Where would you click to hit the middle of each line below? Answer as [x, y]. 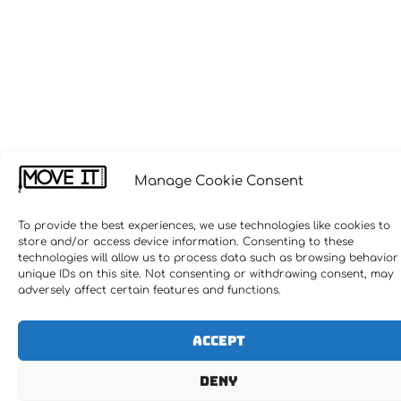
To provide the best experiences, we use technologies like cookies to [204, 226]
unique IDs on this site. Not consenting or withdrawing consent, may [206, 274]
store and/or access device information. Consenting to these [186, 242]
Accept [218, 341]
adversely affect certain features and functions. [149, 290]
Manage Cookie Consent [218, 182]
